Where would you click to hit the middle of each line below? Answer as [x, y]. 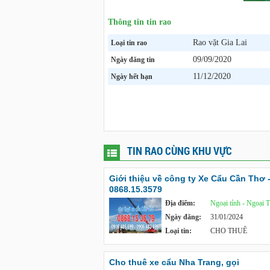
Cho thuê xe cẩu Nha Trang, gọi [174, 262]
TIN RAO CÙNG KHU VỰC [180, 151]
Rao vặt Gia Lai [220, 42]
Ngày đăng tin [133, 60]
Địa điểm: [180, 203]
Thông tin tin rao [140, 22]
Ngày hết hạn [132, 77]
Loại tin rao [129, 43]
